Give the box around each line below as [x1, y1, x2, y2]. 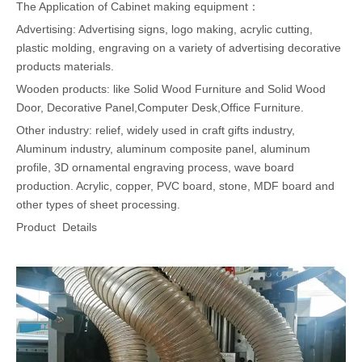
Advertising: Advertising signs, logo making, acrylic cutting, [16, 23, 313, 36]
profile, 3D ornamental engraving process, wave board [16, 161, 294, 174]
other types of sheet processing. [16, 198, 180, 211]
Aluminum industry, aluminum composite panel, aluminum [16, 142, 310, 155]
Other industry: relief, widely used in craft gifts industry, [16, 124, 295, 137]
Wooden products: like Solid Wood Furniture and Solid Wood [16, 82, 326, 95]
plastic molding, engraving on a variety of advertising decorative [16, 41, 341, 54]
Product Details [16, 221, 97, 234]
